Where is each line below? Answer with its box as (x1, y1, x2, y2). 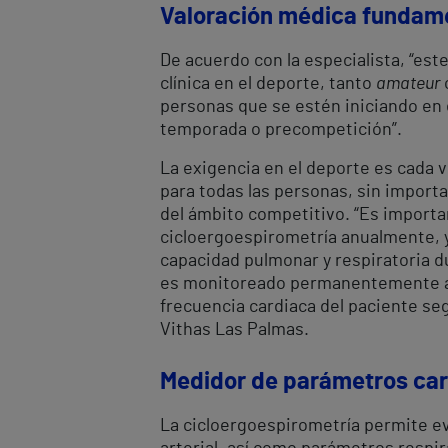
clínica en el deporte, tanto (160, 74, 376, 93)
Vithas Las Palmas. (160, 320, 309, 339)
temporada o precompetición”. (160, 120, 406, 139)
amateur (376, 74, 440, 93)
